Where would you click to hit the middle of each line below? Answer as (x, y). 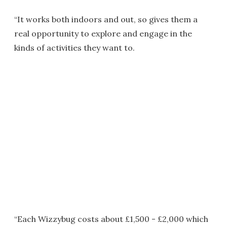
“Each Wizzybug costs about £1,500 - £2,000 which (111, 219)
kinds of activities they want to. (74, 48)
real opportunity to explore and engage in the (103, 33)
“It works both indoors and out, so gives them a (106, 19)
